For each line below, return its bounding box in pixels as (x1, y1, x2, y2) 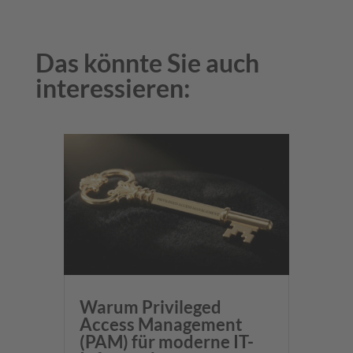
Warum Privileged (79, 296, 221, 318)
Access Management (79, 314, 243, 336)
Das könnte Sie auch (35, 47, 259, 79)
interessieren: (35, 72, 190, 104)
